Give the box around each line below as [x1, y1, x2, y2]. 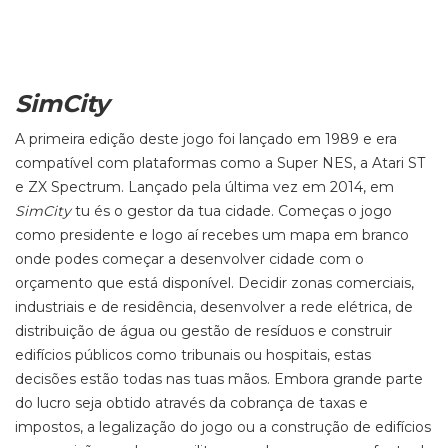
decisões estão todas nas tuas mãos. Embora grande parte [15, 370, 423, 388]
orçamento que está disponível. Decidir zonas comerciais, [15, 274, 414, 292]
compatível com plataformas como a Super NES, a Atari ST [15, 154, 425, 172]
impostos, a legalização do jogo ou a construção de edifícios [15, 418, 431, 436]
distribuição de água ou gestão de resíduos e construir [15, 322, 392, 340]
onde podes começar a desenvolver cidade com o [15, 250, 364, 268]
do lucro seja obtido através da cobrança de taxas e [15, 394, 368, 412]
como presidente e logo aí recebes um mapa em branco [15, 226, 409, 244]
